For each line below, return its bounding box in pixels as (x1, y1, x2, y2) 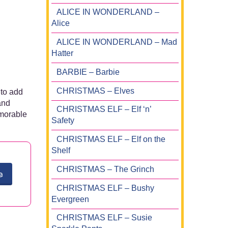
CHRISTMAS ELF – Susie (56, 213, 152, 222)
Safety (51, 116, 74, 125)
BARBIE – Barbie (56, 67, 120, 76)
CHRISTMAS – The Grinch (56, 164, 154, 174)
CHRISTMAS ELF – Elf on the (56, 135, 165, 144)
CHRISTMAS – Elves (56, 86, 134, 95)
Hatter (51, 49, 73, 58)
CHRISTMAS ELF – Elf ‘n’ (56, 105, 151, 114)
